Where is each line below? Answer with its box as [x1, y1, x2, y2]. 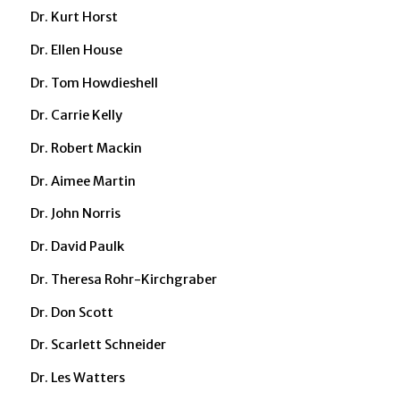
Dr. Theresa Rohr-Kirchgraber [29, 271, 217, 287]
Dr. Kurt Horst [29, 9, 118, 26]
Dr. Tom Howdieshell [29, 74, 158, 91]
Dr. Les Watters [29, 370, 125, 387]
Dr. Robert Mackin [29, 140, 142, 157]
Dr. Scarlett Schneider [29, 337, 166, 354]
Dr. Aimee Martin [29, 172, 136, 189]
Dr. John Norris [29, 205, 121, 222]
